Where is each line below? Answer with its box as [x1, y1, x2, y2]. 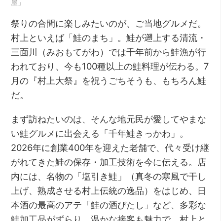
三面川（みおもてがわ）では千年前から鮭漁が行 [11, 46, 207, 57]
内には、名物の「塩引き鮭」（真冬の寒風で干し [11, 170, 207, 182]
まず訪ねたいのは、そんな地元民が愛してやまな [11, 113, 207, 124]
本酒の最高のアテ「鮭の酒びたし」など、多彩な [11, 199, 207, 210]
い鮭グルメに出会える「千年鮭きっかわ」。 [11, 127, 189, 139]
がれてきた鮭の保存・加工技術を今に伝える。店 [11, 156, 207, 167]
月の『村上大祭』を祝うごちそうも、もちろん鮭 [11, 74, 207, 86]
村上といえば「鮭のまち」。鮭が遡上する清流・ [11, 32, 207, 43]
